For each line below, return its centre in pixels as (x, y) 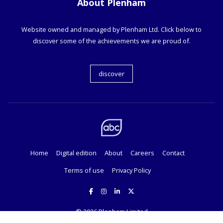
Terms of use (84, 170)
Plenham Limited (123, 212)
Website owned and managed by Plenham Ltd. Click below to (111, 30)
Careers (142, 153)
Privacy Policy (131, 170)
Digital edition (76, 153)
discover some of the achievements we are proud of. (111, 41)
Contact (173, 153)
